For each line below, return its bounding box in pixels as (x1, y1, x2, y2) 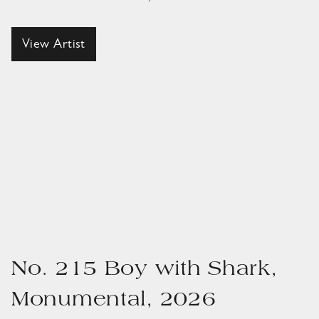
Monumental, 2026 (11, 291, 216, 312)
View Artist (22, 39, 85, 53)
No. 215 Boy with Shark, (11, 260, 278, 281)
